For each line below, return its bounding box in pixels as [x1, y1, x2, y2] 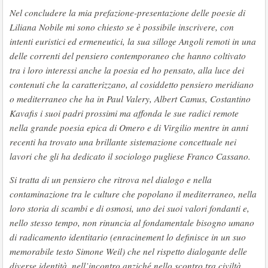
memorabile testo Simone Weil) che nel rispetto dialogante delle [10, 245, 247, 257]
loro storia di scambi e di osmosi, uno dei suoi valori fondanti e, [10, 202, 249, 214]
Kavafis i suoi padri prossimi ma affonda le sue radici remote [10, 107, 239, 119]
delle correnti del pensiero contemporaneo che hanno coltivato [10, 50, 246, 62]
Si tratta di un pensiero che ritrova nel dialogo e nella [10, 173, 212, 185]
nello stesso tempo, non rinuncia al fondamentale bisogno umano [10, 217, 254, 229]
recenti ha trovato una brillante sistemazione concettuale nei [10, 136, 236, 148]
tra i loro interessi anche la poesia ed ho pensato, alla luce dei [10, 64, 244, 76]
